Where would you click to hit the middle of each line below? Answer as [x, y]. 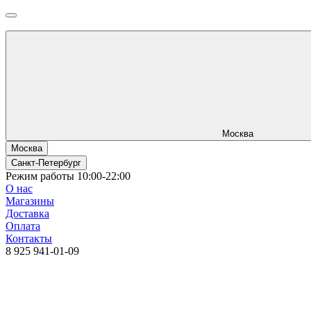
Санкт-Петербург [46, 163]
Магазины [30, 201]
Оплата [23, 226]
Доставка [27, 213]
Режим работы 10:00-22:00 [68, 176]
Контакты [29, 238]
